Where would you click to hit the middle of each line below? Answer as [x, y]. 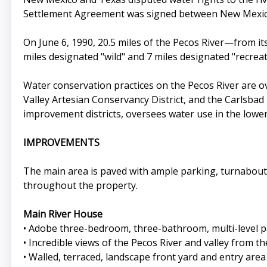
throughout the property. [80, 186]
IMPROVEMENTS [61, 143]
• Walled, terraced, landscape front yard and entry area [144, 257]
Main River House [63, 214]
